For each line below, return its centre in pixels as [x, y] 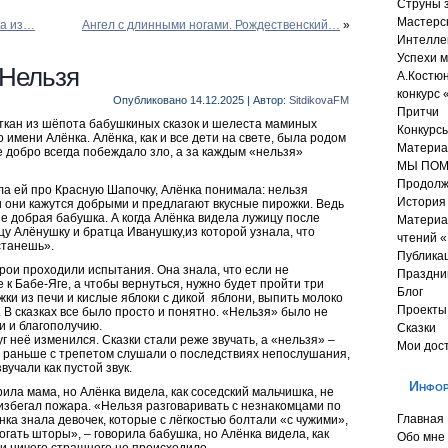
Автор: [269, 100]
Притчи [418, 112]
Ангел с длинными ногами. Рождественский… [211, 25]
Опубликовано [150, 100]
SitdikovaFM [319, 100]
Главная [420, 419]
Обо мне [421, 437]
